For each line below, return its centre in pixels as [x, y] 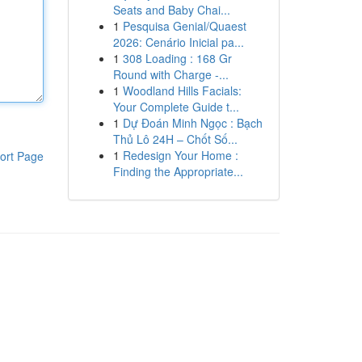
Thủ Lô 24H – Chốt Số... [175, 139]
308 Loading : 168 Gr [177, 58]
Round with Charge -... [170, 74]
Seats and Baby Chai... [171, 10]
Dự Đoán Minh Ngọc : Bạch [192, 123]
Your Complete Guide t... [176, 107]
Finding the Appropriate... [178, 171]
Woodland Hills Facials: [182, 90]
